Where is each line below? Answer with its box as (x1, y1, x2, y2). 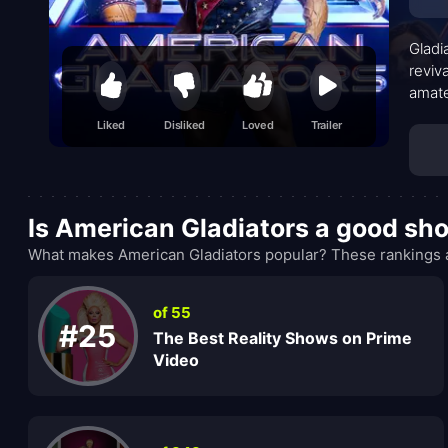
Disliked (164, 118, 206, 133)
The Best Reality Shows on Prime (152, 327, 412, 348)
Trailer (310, 118, 343, 133)
